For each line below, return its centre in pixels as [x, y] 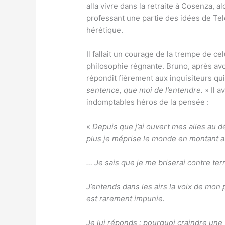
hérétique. [105, 30]
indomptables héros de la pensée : [148, 102]
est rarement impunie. [126, 199]
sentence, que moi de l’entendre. [146, 90]
